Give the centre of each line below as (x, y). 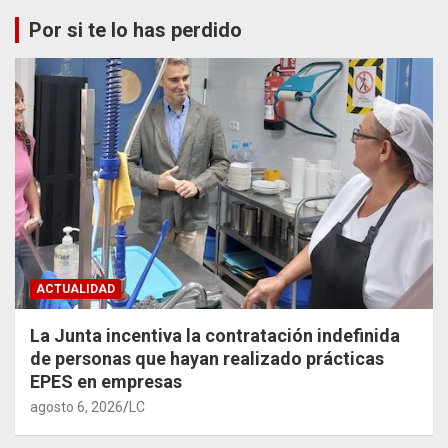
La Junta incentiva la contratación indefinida (215, 335)
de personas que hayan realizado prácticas (207, 358)
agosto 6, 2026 (76, 406)
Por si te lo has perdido (135, 29)
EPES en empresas (106, 381)
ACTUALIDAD (75, 288)
